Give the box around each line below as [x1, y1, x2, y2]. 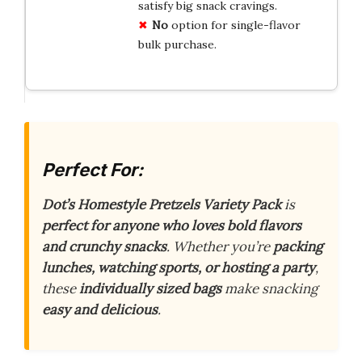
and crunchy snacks [42, 238, 166, 256]
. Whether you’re [166, 238, 273, 256]
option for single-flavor [167, 17, 301, 32]
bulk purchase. [137, 36, 217, 52]
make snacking [221, 280, 318, 298]
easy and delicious [42, 301, 158, 319]
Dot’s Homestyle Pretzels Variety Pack [42, 196, 281, 214]
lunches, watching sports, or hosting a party [42, 259, 315, 277]
